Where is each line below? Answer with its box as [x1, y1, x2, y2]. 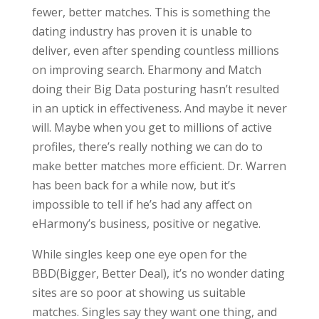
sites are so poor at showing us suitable [31, 285, 246, 300]
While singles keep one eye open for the [31, 246, 247, 262]
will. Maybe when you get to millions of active [31, 120, 272, 135]
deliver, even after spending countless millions [31, 43, 279, 58]
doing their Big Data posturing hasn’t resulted [31, 81, 279, 97]
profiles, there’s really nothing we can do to [31, 139, 263, 155]
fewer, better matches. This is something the [31, 4, 271, 20]
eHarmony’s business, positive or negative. [31, 216, 261, 231]
